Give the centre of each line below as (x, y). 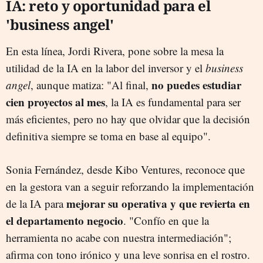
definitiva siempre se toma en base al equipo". (108, 136)
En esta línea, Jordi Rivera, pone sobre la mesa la (115, 50)
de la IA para (36, 203)
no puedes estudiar (196, 85)
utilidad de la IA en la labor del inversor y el (106, 68)
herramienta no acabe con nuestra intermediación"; (119, 237)
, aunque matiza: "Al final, (91, 85)
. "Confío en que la (166, 220)
